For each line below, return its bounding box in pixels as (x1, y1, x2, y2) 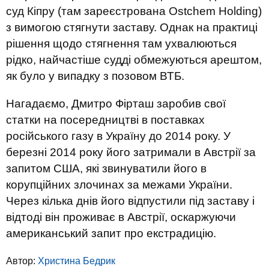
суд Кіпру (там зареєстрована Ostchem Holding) (6, 5, 262, 17)
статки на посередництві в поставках (6, 113, 205, 126)
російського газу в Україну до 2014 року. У (6, 130, 231, 142)
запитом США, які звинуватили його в (6, 162, 207, 175)
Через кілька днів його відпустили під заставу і (6, 195, 255, 207)
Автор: (6, 256, 38, 266)
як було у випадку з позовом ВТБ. (6, 70, 184, 82)
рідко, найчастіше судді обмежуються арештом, (6, 53, 262, 66)
